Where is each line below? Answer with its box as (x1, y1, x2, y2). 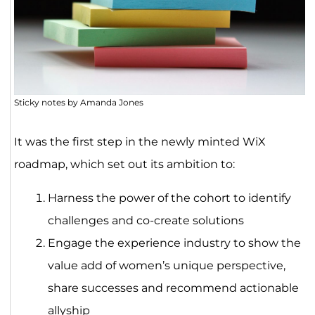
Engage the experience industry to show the (47, 236, 301, 250)
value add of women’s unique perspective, (47, 259, 285, 272)
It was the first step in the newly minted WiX (13, 135, 266, 148)
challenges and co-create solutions (47, 214, 244, 227)
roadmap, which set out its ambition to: (13, 157, 235, 171)
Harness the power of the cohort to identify (47, 191, 291, 205)
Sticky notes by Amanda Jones (13, 97, 143, 108)
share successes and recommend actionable (47, 281, 299, 295)
